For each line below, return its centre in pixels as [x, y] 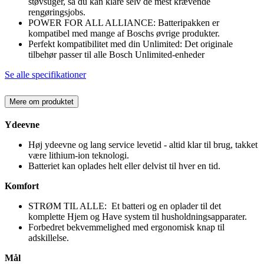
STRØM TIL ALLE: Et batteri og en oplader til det [125, 206]
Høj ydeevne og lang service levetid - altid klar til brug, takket [143, 144]
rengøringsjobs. [57, 12]
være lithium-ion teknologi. [79, 155]
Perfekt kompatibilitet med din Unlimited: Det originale [131, 44]
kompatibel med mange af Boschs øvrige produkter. [124, 33]
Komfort [22, 186]
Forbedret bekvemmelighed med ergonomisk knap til [126, 227]
